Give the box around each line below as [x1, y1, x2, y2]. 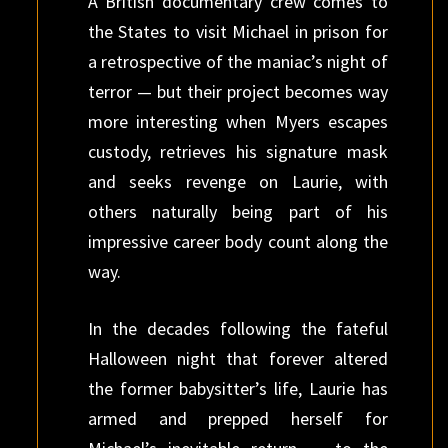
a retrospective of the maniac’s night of [87, 49, 388, 73]
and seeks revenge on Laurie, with [87, 169, 388, 193]
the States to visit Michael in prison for [87, 19, 388, 43]
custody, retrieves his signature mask [87, 139, 388, 163]
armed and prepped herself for [87, 406, 388, 430]
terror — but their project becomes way [87, 79, 388, 103]
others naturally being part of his [87, 199, 388, 223]
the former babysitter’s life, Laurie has [87, 376, 388, 400]
